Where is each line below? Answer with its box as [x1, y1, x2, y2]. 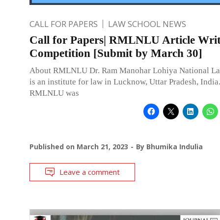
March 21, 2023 [77, 141, 128, 151]
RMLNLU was [29, 88, 79, 98]
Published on [29, 141, 77, 151]
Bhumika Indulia [146, 141, 203, 151]
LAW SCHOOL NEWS [108, 18, 186, 29]
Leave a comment [59, 166, 120, 177]
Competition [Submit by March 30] [29, 47, 202, 59]
